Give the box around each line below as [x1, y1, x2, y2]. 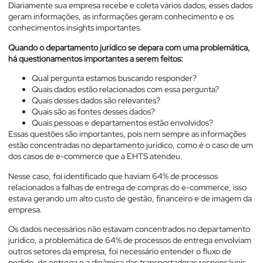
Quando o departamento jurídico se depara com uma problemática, [8, 42, 250, 53]
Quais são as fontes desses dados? [32, 106, 155, 117]
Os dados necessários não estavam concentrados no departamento [8, 224, 250, 235]
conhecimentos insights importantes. [8, 22, 142, 33]
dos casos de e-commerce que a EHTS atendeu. [8, 151, 183, 162]
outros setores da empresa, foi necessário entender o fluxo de [8, 246, 231, 257]
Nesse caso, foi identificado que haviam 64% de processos [8, 170, 218, 181]
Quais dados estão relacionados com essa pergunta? [32, 84, 219, 95]
